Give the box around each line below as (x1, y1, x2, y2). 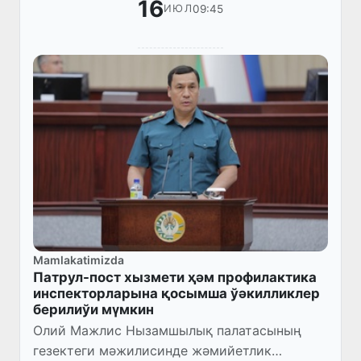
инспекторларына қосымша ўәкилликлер (33, 284, 320, 301)
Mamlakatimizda (33, 252, 124, 267)
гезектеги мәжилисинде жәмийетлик (33, 342, 272, 359)
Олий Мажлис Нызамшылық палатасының (33, 322, 301, 338)
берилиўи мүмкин (33, 301, 154, 317)
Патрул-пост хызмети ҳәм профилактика (33, 268, 317, 285)
